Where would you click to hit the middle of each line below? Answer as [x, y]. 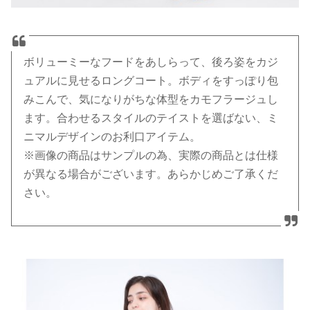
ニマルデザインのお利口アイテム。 [112, 137]
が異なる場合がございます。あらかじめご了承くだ [151, 174]
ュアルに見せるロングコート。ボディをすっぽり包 [151, 81]
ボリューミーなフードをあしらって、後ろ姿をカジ [151, 62]
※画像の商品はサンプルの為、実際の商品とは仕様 [151, 156]
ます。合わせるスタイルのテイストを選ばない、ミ [151, 118]
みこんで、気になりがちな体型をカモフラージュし [151, 100]
